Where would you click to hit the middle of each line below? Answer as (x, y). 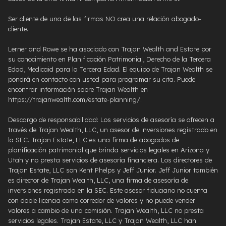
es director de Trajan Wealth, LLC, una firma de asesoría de (98, 180)
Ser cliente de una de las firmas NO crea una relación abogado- (105, 18)
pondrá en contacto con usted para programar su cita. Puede (102, 79)
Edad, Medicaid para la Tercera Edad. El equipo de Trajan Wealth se (110, 69)
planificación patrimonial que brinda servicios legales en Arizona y (109, 150)
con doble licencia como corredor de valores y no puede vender (102, 200)
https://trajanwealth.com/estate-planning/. (75, 99)
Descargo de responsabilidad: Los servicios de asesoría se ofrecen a (111, 119)
